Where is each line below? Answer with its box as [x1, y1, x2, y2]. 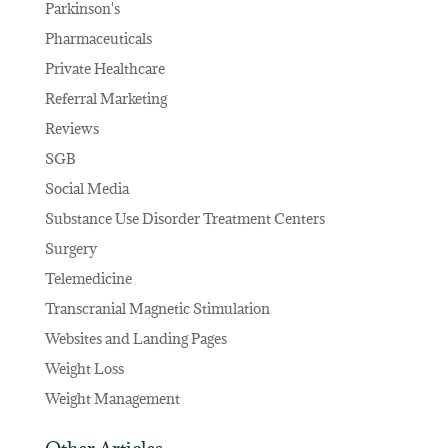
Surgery [44, 238, 97, 258]
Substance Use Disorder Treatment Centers [44, 208, 325, 228]
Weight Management [44, 388, 180, 408]
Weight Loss [44, 358, 124, 378]
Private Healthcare [44, 58, 165, 78]
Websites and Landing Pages [44, 328, 227, 348]
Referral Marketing [44, 88, 167, 108]
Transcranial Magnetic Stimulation [44, 298, 270, 318]
